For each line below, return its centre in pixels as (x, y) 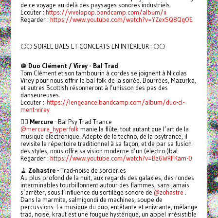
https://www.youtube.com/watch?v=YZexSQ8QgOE (121, 19)
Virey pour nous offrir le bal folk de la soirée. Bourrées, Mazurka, (108, 80)
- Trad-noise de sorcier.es (91, 170)
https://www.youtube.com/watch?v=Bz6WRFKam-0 (121, 158)
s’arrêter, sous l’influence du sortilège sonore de (87, 192)
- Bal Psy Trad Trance (82, 122)
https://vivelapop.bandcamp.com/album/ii (106, 12)
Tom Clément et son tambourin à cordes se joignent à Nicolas (103, 73)
